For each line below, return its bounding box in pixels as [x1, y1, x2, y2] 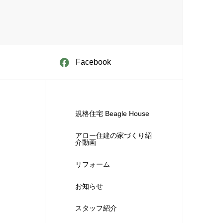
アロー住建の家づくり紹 [75, 131, 152, 139]
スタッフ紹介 [75, 204, 117, 212]
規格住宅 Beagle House [75, 110, 150, 117]
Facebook [76, 58, 111, 66]
